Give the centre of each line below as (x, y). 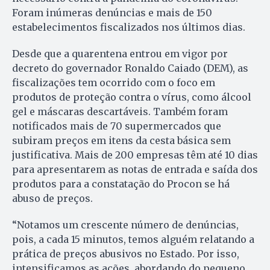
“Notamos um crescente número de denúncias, (125, 225)
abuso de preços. (52, 199)
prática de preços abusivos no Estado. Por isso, (126, 254)
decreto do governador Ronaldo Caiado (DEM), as (130, 68)
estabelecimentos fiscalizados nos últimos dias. (129, 27)
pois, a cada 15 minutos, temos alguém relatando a (133, 240)
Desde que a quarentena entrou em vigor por (120, 54)
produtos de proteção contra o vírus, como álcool (132, 97)
